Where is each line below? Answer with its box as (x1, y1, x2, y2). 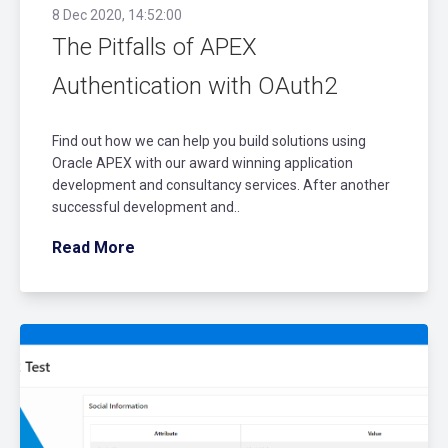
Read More (52, 237, 135, 257)
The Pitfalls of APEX (52, 32, 257, 61)
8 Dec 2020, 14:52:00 (52, 6, 182, 23)
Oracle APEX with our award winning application (52, 154, 353, 171)
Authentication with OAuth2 (52, 71, 337, 100)
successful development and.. (52, 198, 240, 215)
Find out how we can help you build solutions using (52, 132, 366, 149)
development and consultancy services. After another (52, 176, 390, 193)
